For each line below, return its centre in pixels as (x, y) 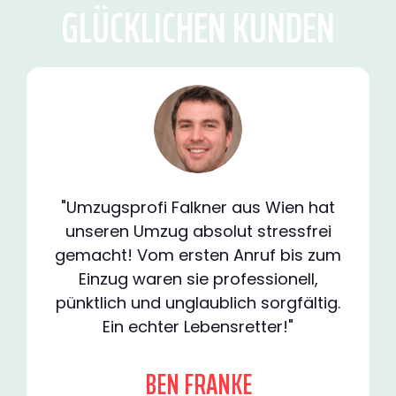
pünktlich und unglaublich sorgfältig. (198, 303)
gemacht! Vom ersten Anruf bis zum (198, 255)
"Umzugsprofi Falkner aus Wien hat (198, 208)
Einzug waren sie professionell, (198, 279)
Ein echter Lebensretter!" (198, 327)
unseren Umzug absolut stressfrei (198, 232)
